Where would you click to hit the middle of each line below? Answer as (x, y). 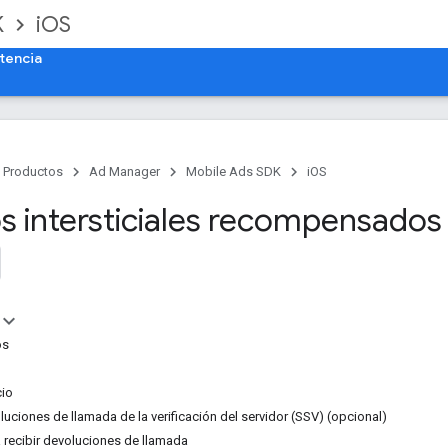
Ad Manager (124, 171)
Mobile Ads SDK (233, 171)
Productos (33, 171)
